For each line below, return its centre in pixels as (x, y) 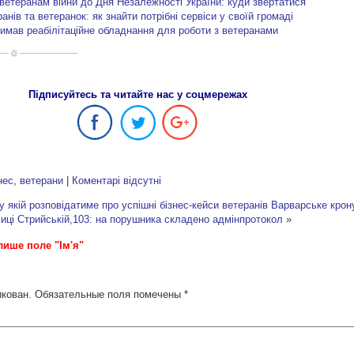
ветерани (42, 180)
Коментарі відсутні (117, 180)
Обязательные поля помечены (110, 294)
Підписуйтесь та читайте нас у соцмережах (137, 94)
